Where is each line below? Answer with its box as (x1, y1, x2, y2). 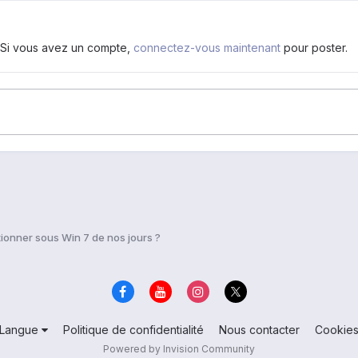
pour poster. (280, 41, 348, 55)
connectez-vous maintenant (133, 41, 280, 55)
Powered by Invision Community (103, 342, 255, 355)
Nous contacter (219, 322, 300, 336)
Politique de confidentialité (63, 322, 204, 336)
